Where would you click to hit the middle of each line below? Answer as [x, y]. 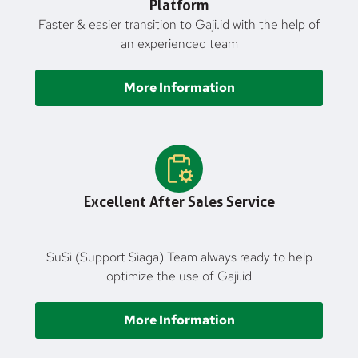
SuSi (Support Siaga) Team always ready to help [179, 257]
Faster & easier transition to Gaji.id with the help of [179, 25]
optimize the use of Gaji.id [179, 276]
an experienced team [179, 44]
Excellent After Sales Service [179, 202]
